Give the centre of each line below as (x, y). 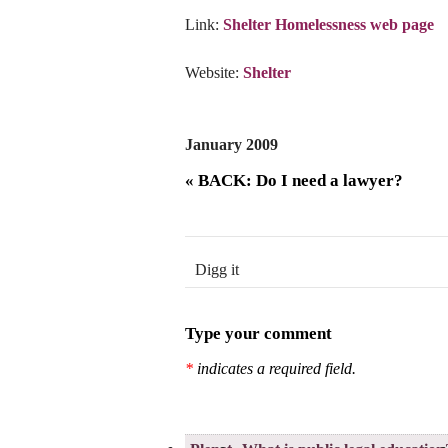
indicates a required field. (274, 369)
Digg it (217, 270)
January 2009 (231, 144)
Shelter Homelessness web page (328, 24)
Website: (214, 72)
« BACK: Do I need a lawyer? (294, 181)
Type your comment (258, 334)
